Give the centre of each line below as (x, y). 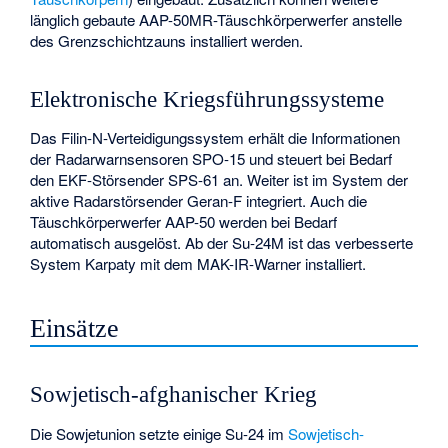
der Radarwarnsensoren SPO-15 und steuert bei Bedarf (211, 159)
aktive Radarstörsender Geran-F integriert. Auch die (199, 201)
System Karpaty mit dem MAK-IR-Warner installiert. (198, 264)
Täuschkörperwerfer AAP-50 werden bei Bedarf (184, 222)
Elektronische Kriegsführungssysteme (207, 99)
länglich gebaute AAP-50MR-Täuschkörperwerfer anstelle (216, 20)
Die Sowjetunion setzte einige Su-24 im (159, 433)
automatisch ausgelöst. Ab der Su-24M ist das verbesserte (222, 243)
